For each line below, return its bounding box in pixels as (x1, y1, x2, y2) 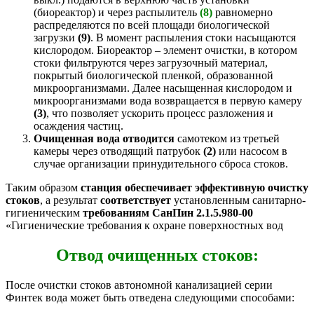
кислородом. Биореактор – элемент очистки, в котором (34, 44, 297, 57)
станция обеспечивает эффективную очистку (81, 182, 308, 194)
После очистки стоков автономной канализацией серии (6, 279, 273, 292)
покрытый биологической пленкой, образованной (34, 69, 273, 82)
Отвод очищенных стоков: (55, 246, 259, 265)
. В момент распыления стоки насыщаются (90, 32, 296, 44)
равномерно (212, 6, 273, 19)
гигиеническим (6, 207, 83, 219)
